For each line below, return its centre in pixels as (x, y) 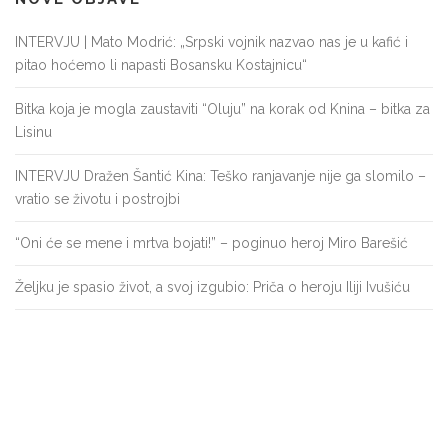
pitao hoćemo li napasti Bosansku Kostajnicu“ (161, 65)
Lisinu (33, 132)
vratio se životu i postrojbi (97, 199)
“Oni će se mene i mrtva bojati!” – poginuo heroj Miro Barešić (211, 243)
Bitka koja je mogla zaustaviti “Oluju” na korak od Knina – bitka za (222, 109)
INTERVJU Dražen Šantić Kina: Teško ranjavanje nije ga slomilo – (220, 176)
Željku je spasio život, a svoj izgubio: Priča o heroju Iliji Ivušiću (212, 287)
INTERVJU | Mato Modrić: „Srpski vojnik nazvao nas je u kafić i (211, 42)
